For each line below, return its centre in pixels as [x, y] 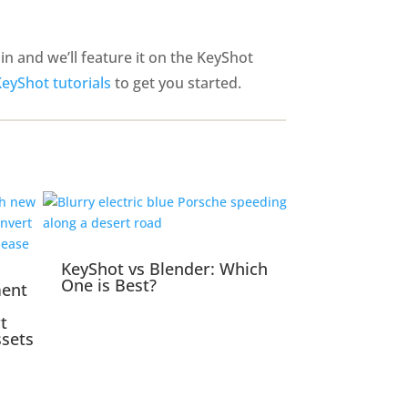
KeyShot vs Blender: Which [165, 269]
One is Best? [109, 286]
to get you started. [177, 82]
